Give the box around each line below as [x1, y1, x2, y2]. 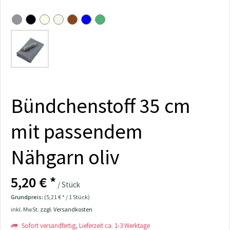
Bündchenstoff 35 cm [11, 93, 190, 119]
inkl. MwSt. [11, 205, 40, 213]
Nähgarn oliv [11, 144, 120, 170]
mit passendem [11, 119, 143, 144]
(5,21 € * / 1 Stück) [44, 193, 90, 201]
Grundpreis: [11, 193, 44, 201]
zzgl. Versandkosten [40, 205, 92, 213]
